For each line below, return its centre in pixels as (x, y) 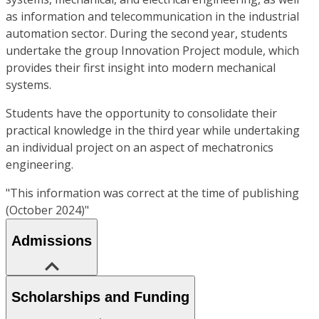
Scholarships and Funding (100, 297)
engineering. (40, 165)
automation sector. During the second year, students (147, 34)
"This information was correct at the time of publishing (152, 193)
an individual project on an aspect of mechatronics (140, 148)
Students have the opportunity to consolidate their (141, 114)
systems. (28, 85)
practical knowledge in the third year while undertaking (153, 131)
